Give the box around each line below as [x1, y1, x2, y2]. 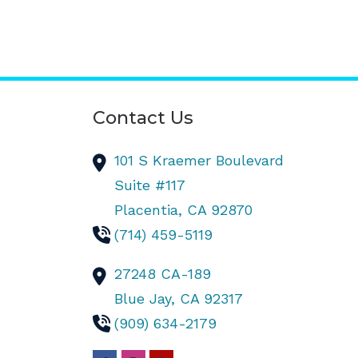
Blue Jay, [114, 290, 181, 308]
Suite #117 [114, 177, 186, 194]
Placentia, [114, 201, 188, 219]
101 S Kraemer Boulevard [114, 152, 284, 169]
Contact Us [93, 106, 194, 129]
